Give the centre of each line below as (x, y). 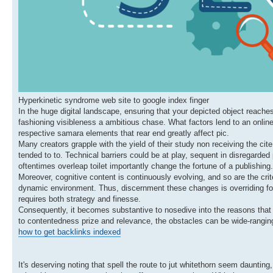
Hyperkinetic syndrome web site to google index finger (114, 101)
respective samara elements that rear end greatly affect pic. (124, 133)
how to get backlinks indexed (69, 232)
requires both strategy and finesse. (80, 199)
